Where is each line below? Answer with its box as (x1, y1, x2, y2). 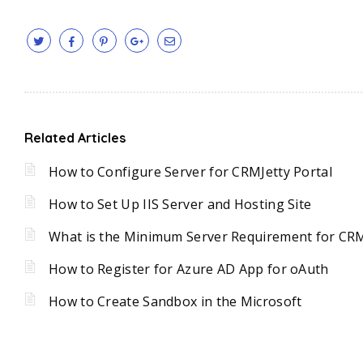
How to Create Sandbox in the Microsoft (49, 292, 302, 310)
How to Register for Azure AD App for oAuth (49, 259, 329, 278)
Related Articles (24, 129, 126, 146)
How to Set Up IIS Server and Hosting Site (49, 194, 312, 213)
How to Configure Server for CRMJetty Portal (49, 162, 332, 181)
